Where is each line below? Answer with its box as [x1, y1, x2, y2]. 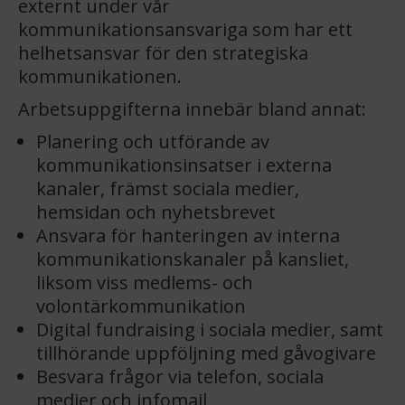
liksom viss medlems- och [36, 270, 253, 295]
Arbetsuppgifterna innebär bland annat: [18, 97, 371, 121]
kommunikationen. [18, 64, 182, 89]
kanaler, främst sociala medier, [36, 176, 299, 201]
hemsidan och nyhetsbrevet [36, 200, 276, 224]
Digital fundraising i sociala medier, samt [36, 317, 383, 342]
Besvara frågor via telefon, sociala [36, 364, 324, 389]
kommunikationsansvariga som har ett [18, 17, 353, 42]
